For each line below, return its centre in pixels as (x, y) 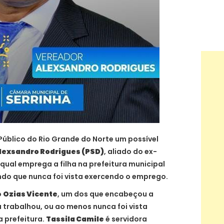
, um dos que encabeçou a (105, 194)
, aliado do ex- (130, 151)
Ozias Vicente (30, 194)
